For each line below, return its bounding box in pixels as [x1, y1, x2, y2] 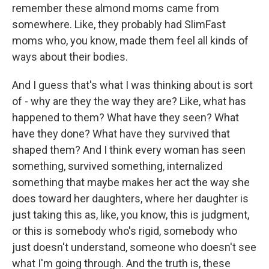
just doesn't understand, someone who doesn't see [12, 241, 256, 253]
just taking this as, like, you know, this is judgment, [12, 208, 249, 221]
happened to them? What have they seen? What [12, 111, 239, 124]
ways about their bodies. [12, 50, 128, 63]
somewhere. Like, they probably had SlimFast [12, 18, 226, 31]
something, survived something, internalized [12, 160, 223, 172]
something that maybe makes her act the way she [12, 176, 250, 189]
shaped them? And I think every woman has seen [12, 144, 246, 156]
